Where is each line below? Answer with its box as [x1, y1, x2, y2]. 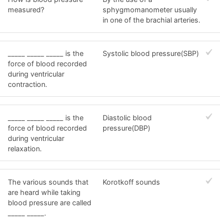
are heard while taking [8, 188, 81, 196]
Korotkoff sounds [103, 177, 161, 186]
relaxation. [8, 144, 42, 153]
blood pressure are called [8, 198, 91, 207]
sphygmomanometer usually [103, 5, 197, 14]
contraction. [8, 80, 47, 89]
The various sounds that [8, 177, 88, 186]
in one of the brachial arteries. [103, 16, 201, 25]
